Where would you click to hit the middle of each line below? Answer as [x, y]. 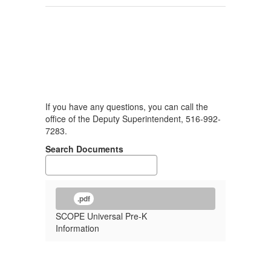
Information [77, 228]
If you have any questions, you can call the [127, 106]
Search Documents [84, 149]
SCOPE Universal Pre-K [101, 216]
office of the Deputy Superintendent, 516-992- [133, 119]
